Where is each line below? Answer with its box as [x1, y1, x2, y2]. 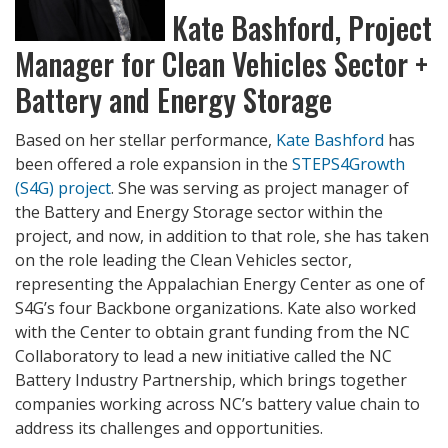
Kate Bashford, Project [165, 4, 432, 50]
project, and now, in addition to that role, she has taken [15, 224, 429, 247]
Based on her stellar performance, [15, 128, 276, 151]
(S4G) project [15, 176, 111, 199]
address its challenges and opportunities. [15, 416, 323, 439]
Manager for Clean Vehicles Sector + [15, 40, 428, 86]
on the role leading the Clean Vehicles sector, [15, 248, 352, 271]
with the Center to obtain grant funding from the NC [15, 320, 410, 343]
